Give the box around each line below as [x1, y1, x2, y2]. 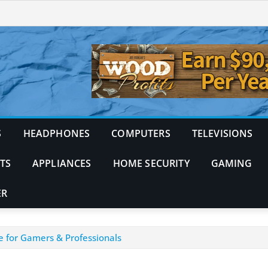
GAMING [211, 156, 252, 170]
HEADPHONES [23, 126, 90, 140]
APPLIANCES [32, 156, 92, 170]
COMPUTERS [111, 126, 170, 140]
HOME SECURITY [112, 156, 190, 170]
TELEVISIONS [191, 126, 253, 140]
